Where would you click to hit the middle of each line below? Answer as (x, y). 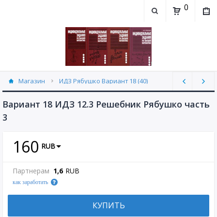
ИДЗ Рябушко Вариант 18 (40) (103, 81)
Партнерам (31, 171)
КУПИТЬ (108, 205)
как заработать (30, 182)
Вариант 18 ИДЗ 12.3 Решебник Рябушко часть (106, 104)
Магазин (32, 81)
